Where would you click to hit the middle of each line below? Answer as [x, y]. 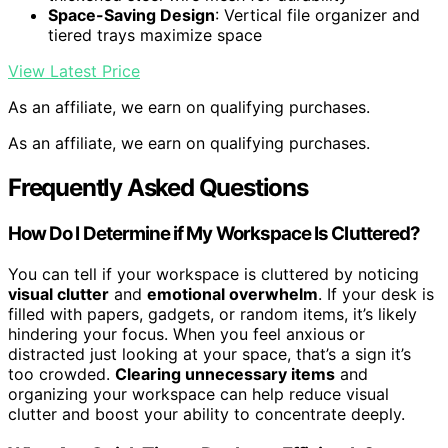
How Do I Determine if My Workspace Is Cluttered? [214, 234]
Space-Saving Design [131, 15]
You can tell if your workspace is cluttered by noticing [213, 273]
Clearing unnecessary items [225, 373]
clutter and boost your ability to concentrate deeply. [206, 413]
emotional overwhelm [232, 293]
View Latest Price [74, 71]
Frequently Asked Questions [158, 188]
